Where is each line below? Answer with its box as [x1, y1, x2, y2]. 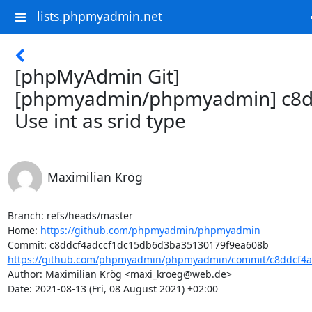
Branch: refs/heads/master [7, 209, 133, 222]
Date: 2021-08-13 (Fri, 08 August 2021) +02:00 [7, 282, 218, 295]
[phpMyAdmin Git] [15, 63, 180, 89]
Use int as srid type [15, 107, 186, 134]
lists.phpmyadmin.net [36, 8, 162, 25]
